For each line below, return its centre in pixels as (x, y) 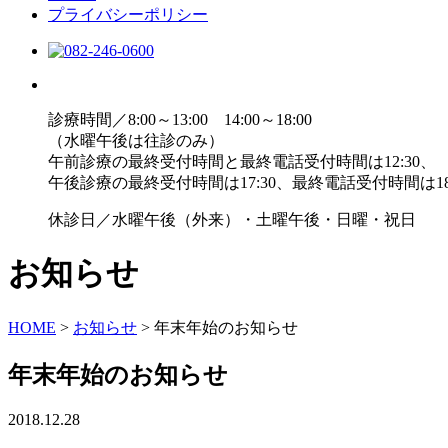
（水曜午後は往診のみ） (136, 140)
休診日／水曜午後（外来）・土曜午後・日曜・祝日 (232, 219)
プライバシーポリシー (128, 14)
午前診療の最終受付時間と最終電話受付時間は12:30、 (242, 161)
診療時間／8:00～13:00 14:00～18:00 (180, 119)
